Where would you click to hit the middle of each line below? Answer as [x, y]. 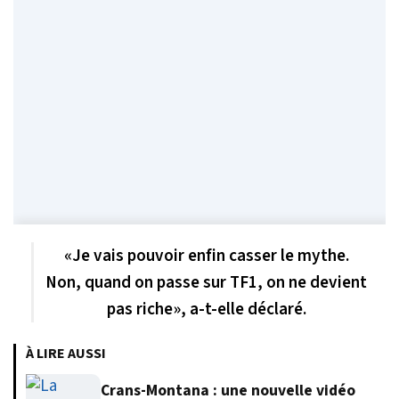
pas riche [139, 309]
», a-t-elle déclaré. [239, 309]
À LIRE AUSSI [66, 353]
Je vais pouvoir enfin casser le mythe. [210, 255]
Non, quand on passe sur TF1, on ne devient [206, 282]
